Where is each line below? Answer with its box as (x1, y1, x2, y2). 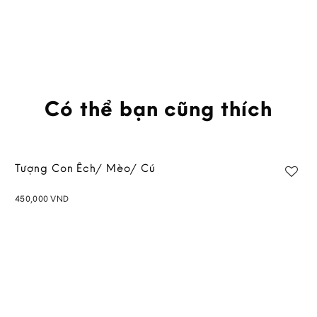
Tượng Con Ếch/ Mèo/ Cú (15, 160, 156, 175)
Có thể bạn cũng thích (45, 94, 272, 122)
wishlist (246, 218, 272, 228)
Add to (258, 205, 284, 215)
